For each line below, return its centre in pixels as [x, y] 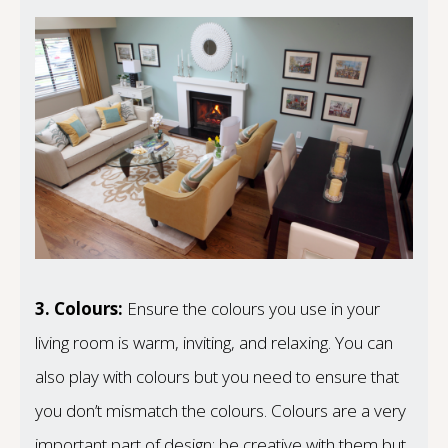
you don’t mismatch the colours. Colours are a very [220, 411]
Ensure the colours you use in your [251, 309]
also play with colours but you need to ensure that [217, 377]
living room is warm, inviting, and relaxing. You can [214, 343]
